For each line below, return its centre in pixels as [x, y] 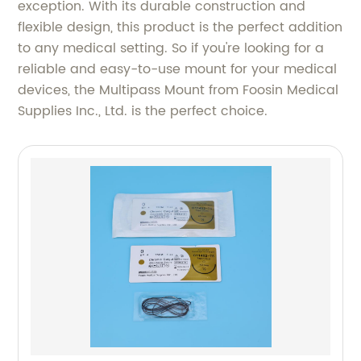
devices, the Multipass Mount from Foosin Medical [178, 90]
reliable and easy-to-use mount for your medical [178, 69]
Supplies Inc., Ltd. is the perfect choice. [143, 111]
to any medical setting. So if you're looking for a [171, 48]
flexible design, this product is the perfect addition [180, 27]
